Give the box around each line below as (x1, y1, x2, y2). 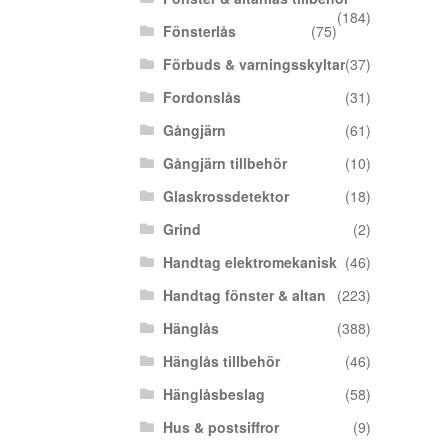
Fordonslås (162, 87, 241, 107)
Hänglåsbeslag (162, 384, 265, 404)
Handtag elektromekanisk (162, 252, 337, 272)
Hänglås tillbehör (162, 351, 280, 371)
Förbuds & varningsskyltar (162, 54, 345, 74)
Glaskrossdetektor (162, 186, 289, 206)
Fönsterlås (162, 21, 236, 41)
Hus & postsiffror (162, 417, 279, 437)
